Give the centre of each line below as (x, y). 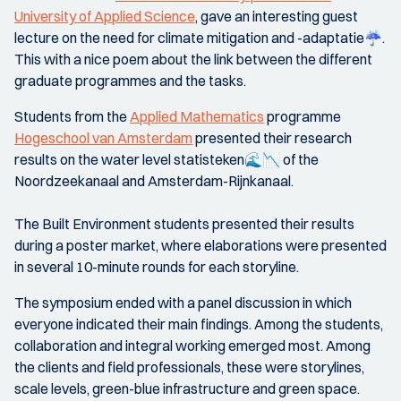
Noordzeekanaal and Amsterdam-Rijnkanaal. (154, 181)
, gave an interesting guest (277, 16)
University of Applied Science (105, 16)
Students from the (72, 116)
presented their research (272, 138)
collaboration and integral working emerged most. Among (192, 346)
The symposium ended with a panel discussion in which (183, 303)
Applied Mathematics (197, 116)
